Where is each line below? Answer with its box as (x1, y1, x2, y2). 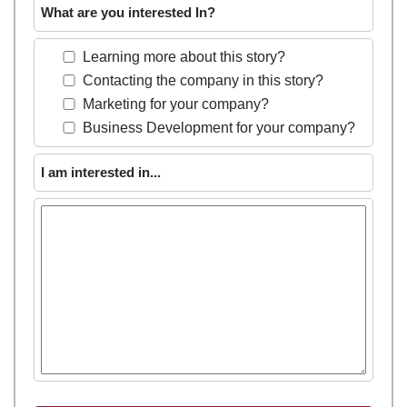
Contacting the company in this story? (83, 72, 323, 88)
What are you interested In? (41, 4, 215, 20)
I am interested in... (41, 164, 161, 180)
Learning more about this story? (83, 48, 285, 65)
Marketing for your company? (83, 95, 269, 112)
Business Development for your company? (83, 119, 355, 135)
